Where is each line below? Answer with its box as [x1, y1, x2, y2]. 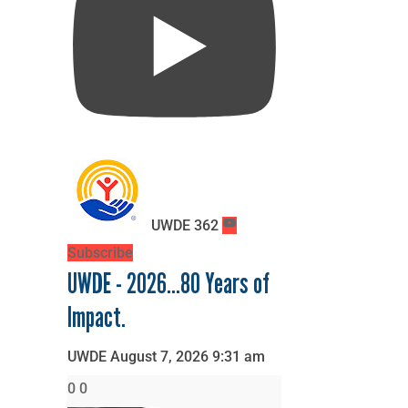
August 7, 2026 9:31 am [109, 347, 265, 365]
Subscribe [66, 243, 133, 261]
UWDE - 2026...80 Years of [66, 266, 270, 301]
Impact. [66, 300, 126, 334]
